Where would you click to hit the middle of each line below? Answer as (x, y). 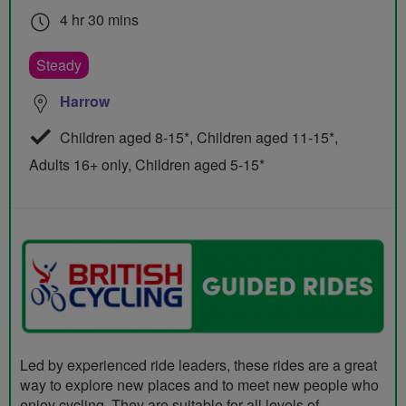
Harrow (85, 101)
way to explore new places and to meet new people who (199, 384)
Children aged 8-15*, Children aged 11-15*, (197, 138)
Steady (59, 65)
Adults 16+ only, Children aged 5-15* (147, 165)
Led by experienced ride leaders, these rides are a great (198, 364)
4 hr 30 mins (97, 20)
